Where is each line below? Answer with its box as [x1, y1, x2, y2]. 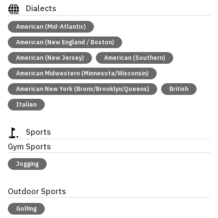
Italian [16, 100, 36, 108]
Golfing [16, 205, 36, 213]
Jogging [16, 160, 38, 168]
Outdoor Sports [8, 186, 66, 197]
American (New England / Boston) [16, 38, 114, 46]
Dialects [25, 3, 56, 13]
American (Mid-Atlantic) [16, 22, 86, 30]
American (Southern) [104, 54, 165, 61]
